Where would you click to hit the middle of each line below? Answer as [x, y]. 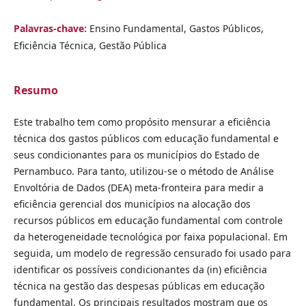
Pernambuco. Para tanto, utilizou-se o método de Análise [143, 171]
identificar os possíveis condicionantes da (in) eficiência [140, 269]
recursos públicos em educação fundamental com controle [148, 220]
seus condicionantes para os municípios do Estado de [136, 154]
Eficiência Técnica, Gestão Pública [90, 45]
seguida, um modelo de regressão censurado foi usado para [152, 253]
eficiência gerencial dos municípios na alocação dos [132, 204]
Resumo [36, 90]
